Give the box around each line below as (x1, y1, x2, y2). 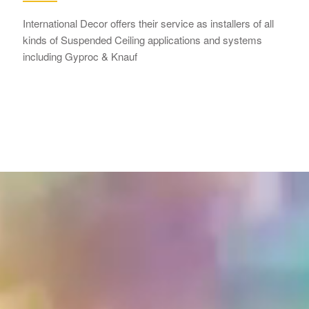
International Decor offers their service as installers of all (23, 16, 275, 30)
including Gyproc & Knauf (23, 49, 138, 63)
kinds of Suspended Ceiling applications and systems (23, 32, 263, 47)
